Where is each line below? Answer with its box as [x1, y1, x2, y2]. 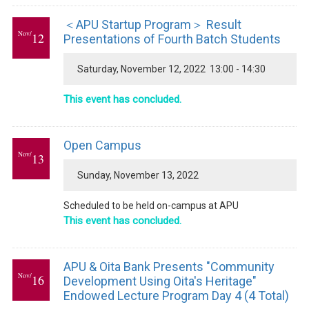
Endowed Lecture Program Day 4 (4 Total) [63, 288, 289, 303]
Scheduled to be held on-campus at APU [63, 200, 239, 211]
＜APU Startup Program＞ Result [63, 17, 241, 32]
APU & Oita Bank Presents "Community [63, 259, 275, 274]
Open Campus [63, 138, 141, 152]
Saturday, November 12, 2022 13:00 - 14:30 [77, 63, 266, 74]
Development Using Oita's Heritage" [63, 274, 257, 288]
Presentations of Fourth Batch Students [63, 32, 281, 46]
